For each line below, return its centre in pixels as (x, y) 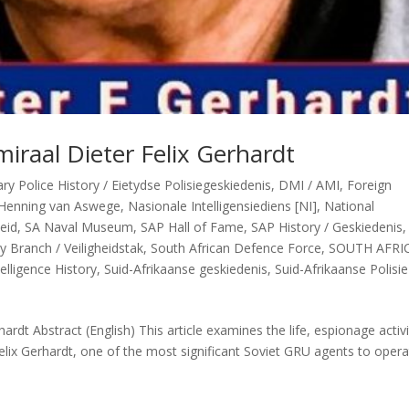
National (350, 206)
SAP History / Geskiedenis (327, 227)
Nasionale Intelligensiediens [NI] (223, 206)
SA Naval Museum (79, 227)
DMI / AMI (309, 185)
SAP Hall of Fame (193, 227)
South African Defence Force (236, 248)
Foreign (370, 185)
